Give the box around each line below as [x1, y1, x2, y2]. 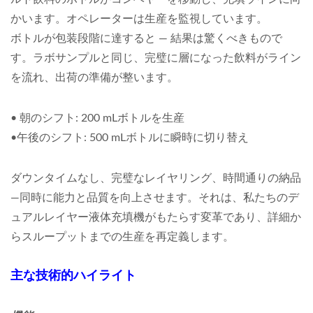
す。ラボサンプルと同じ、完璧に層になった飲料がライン [10, 52, 301, 64]
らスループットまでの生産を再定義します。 [10, 231, 234, 242]
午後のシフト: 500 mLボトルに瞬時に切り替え [17, 132, 249, 143]
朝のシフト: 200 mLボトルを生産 [20, 112, 184, 124]
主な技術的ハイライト [10, 270, 136, 282]
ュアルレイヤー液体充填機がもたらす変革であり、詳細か [10, 212, 301, 223]
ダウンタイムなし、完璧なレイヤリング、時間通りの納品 [10, 173, 301, 184]
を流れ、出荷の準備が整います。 [10, 72, 178, 83]
